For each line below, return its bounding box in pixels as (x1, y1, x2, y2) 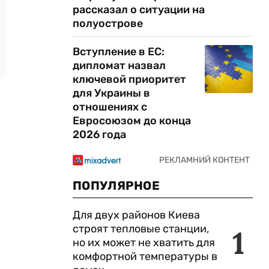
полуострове (73, 17, 143, 30)
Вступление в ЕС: (73, 45, 165, 58)
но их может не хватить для (73, 236, 215, 249)
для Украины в (73, 86, 150, 100)
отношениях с (73, 100, 147, 113)
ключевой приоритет (73, 73, 186, 86)
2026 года (73, 128, 126, 141)
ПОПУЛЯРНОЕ (73, 178, 160, 193)
